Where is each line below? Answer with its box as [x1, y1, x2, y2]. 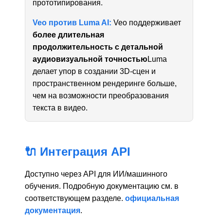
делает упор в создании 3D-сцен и [33, 67, 156, 75]
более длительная [33, 30, 105, 39]
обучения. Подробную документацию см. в [25, 182, 179, 190]
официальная [125, 194, 180, 202]
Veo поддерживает [111, 18, 182, 27]
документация [25, 206, 81, 215]
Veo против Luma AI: [33, 18, 112, 27]
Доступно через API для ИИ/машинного [25, 169, 168, 178]
